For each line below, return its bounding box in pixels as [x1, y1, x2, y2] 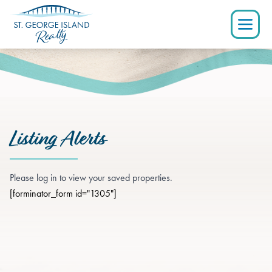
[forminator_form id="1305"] [10, 188, 117, 199]
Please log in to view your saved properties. [10, 172, 172, 183]
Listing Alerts [10, 125, 104, 152]
